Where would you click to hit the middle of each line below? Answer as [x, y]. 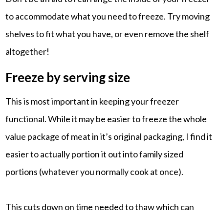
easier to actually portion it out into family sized [95, 154]
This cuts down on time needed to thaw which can [100, 207]
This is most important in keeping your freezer [92, 101]
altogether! [28, 51]
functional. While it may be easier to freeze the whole [106, 119]
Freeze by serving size [68, 77]
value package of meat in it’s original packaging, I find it [109, 136]
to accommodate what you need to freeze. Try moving [108, 16]
